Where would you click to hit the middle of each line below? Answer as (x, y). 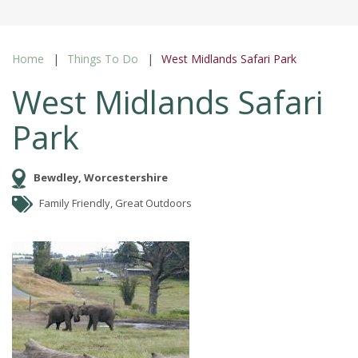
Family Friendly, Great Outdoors (115, 203)
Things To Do (103, 58)
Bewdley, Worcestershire (100, 177)
